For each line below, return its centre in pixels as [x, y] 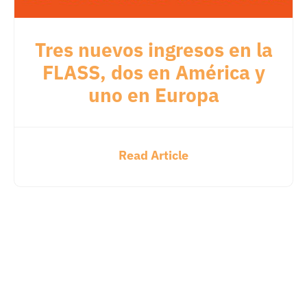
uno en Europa [153, 95]
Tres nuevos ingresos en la [153, 49]
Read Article [153, 155]
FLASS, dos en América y [153, 72]
